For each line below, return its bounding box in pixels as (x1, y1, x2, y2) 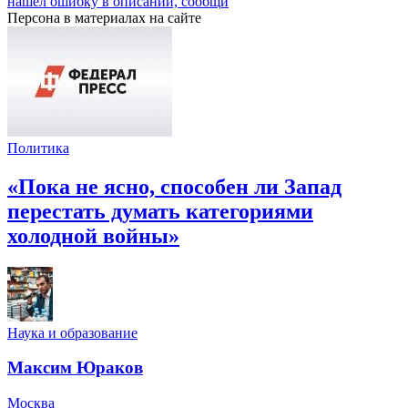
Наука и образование (7, 324, 138, 341)
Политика (7, 139, 69, 156)
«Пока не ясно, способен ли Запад (7, 174, 342, 199)
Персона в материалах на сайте (7, 9, 201, 25)
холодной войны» (7, 223, 179, 248)
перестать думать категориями (7, 199, 313, 223)
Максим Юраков (7, 358, 143, 378)
